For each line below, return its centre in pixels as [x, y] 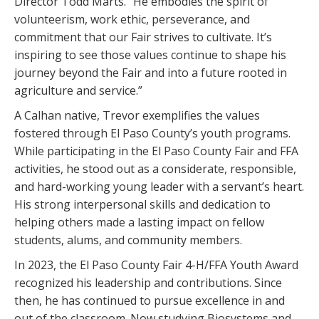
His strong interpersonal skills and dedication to [142, 205]
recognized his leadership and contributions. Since [148, 283]
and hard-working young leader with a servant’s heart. [159, 187]
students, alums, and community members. [128, 240]
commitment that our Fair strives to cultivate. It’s [143, 37]
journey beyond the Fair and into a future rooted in [151, 73]
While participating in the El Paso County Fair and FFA [156, 151]
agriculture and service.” [78, 91]
